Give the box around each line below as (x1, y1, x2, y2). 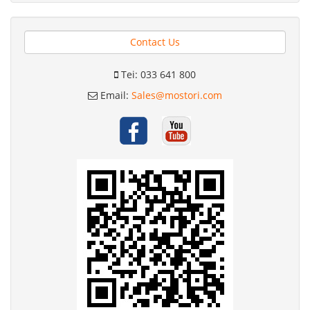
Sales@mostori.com (131, 88, 222, 102)
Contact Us (130, 35, 180, 48)
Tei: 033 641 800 (118, 67, 196, 81)
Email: (98, 88, 131, 102)
